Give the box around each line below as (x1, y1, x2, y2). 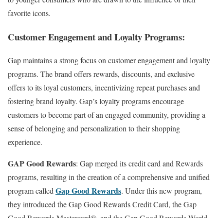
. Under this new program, (121, 185, 202, 196)
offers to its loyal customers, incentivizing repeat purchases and (8, 82, 200, 93)
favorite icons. (8, 8, 51, 18)
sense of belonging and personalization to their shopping (8, 123, 180, 134)
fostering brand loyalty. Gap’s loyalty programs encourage (8, 96, 184, 107)
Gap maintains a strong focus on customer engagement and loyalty (8, 55, 210, 66)
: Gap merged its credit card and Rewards (76, 158, 203, 169)
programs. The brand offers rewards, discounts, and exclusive (8, 69, 195, 79)
